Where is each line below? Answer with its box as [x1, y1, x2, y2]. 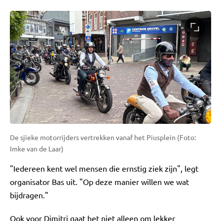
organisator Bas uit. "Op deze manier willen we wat [10, 177, 189, 187]
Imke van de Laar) [10, 144, 64, 153]
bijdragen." [10, 190, 48, 200]
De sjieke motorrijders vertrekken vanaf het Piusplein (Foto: [10, 133, 196, 142]
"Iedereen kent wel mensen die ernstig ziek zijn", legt [10, 163, 198, 174]
